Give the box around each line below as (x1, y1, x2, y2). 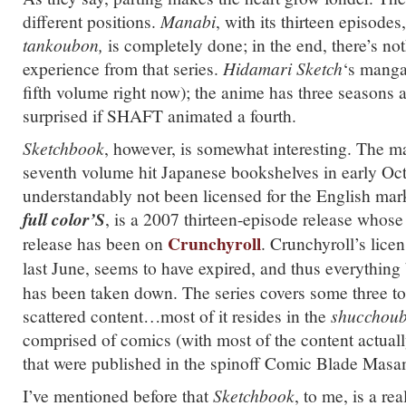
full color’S (23, 207, 105, 231)
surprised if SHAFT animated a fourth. (23, 103, 296, 127)
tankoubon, (23, 33, 103, 56)
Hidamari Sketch (223, 56, 343, 80)
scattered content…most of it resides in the (23, 304, 331, 327)
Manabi (160, 9, 216, 33)
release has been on (23, 231, 168, 255)
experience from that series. (23, 56, 223, 80)
